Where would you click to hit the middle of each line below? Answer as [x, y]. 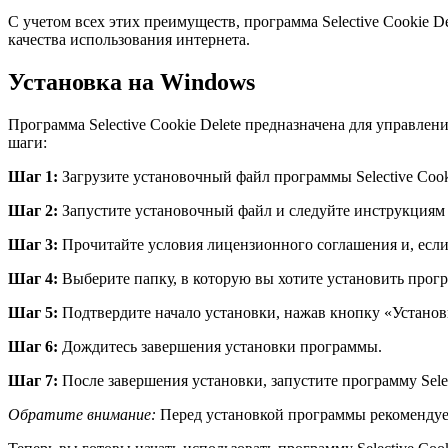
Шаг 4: [33, 278]
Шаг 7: [33, 380]
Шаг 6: [33, 346]
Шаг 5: [33, 312]
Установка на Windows [131, 82]
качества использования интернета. [129, 40]
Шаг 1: [33, 176]
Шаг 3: [33, 244]
